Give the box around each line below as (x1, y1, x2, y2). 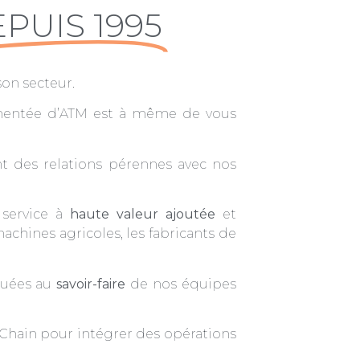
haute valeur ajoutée (70, 207, 215, 223)
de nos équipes (125, 276, 236, 292)
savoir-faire (56, 276, 125, 292)
